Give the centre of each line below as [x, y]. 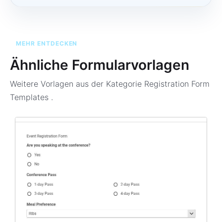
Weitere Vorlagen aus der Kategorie [76, 84]
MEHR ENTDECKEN [47, 43]
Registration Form [176, 84]
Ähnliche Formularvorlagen [100, 65]
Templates [30, 97]
